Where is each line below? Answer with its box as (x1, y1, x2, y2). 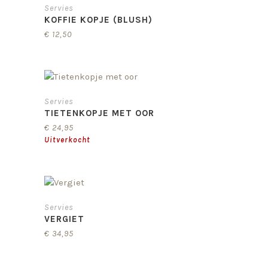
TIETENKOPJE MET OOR (44, 108, 154, 119)
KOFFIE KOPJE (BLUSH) (44, 14, 153, 25)
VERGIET (44, 213, 84, 224)
